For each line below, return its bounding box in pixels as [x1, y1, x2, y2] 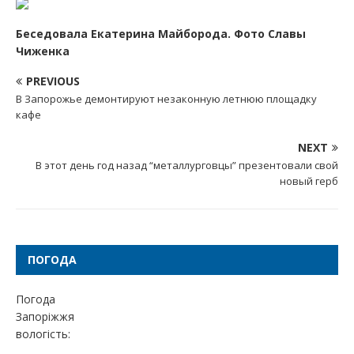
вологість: [16, 326, 70, 341]
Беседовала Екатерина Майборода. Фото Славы [16, 26, 306, 41]
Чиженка [16, 43, 70, 58]
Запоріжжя [16, 309, 74, 324]
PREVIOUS [26, 73, 80, 88]
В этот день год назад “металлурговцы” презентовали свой [36, 158, 338, 172]
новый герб [280, 174, 338, 188]
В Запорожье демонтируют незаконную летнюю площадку [16, 92, 317, 106]
